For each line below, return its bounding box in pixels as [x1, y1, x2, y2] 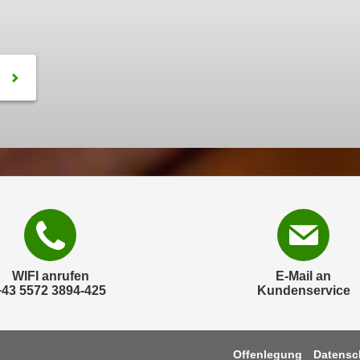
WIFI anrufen [11, 269, 89, 283]
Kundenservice [256, 284, 350, 297]
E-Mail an [276, 269, 331, 283]
